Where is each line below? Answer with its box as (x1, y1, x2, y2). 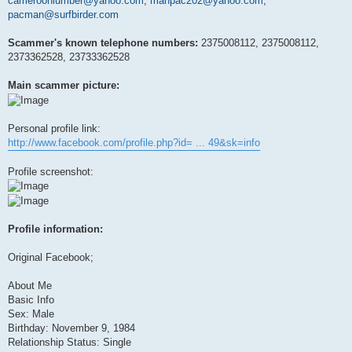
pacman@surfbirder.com (8, 9, 119, 21)
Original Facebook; (8, 251, 93, 263)
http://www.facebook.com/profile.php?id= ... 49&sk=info (8, 136, 260, 148)
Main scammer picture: (8, 79, 119, 92)
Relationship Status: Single (8, 335, 131, 348)
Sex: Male (8, 307, 54, 320)
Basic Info (8, 293, 54, 306)
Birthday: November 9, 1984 (8, 321, 135, 334)
